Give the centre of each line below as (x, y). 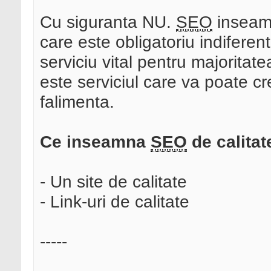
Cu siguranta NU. (108, 22)
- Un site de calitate (113, 182)
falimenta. (77, 102)
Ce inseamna (95, 142)
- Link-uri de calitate (115, 202)
